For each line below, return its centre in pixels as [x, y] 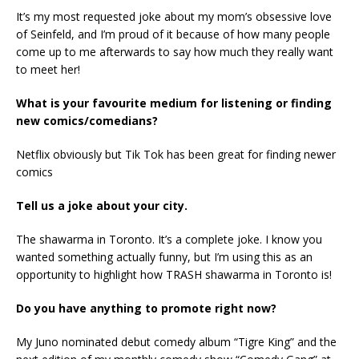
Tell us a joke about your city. [102, 205]
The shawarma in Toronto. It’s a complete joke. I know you [169, 239]
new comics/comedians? [87, 120]
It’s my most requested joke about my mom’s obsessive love [174, 16]
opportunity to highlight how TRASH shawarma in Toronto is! [174, 274]
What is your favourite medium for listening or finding [174, 103]
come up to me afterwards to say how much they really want [175, 51]
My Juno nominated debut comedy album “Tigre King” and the [176, 341]
